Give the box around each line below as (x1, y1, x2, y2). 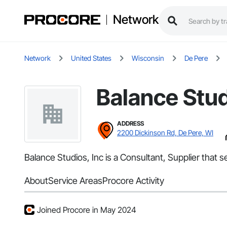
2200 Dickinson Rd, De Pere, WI (117, 128, 213, 137)
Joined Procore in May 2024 (37, 205, 136, 215)
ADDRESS (117, 120, 144, 128)
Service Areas (48, 175, 102, 186)
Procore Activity (102, 175, 164, 186)
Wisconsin (132, 54, 164, 63)
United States (71, 54, 111, 63)
